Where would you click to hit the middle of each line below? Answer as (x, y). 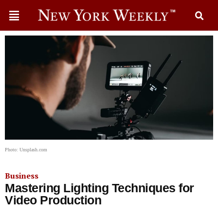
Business (22, 176)
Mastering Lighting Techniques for (100, 188)
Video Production (53, 200)
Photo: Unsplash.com (26, 150)
